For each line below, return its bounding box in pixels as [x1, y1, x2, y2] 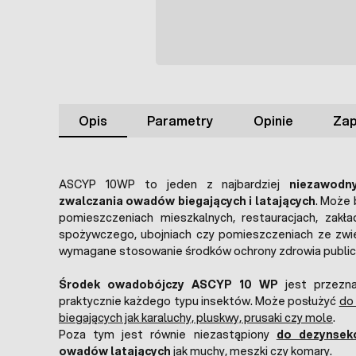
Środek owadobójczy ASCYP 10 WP [59, 277, 279, 293]
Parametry [147, 111, 214, 130]
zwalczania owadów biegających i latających [59, 193, 315, 210]
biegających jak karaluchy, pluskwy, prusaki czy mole [59, 310, 333, 327]
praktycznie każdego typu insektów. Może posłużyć [59, 293, 339, 310]
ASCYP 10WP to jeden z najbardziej [59, 176, 290, 193]
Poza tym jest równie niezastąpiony [59, 327, 277, 343]
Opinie [253, 111, 293, 130]
